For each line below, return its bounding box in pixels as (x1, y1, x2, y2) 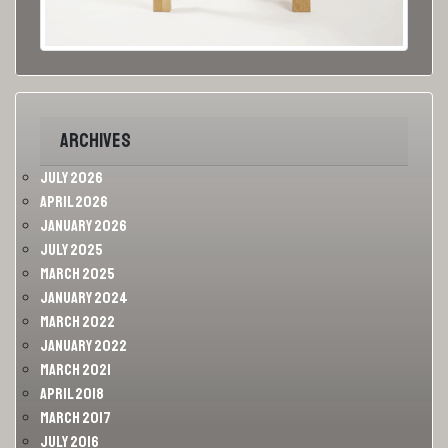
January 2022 (40, 336, 127, 357)
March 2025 (40, 264, 115, 285)
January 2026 (40, 216, 127, 237)
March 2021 (40, 360, 111, 381)
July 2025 (40, 240, 103, 261)
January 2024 (40, 288, 128, 309)
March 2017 (40, 408, 111, 429)
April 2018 (40, 384, 104, 405)
